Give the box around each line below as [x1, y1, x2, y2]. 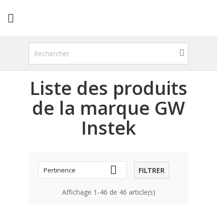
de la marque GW [32, 95, 185, 120]
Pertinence [44, 166, 76, 174]
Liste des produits [30, 75, 187, 100]
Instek [81, 115, 136, 140]
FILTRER [139, 165, 165, 175]
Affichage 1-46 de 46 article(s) [62, 187, 155, 197]
